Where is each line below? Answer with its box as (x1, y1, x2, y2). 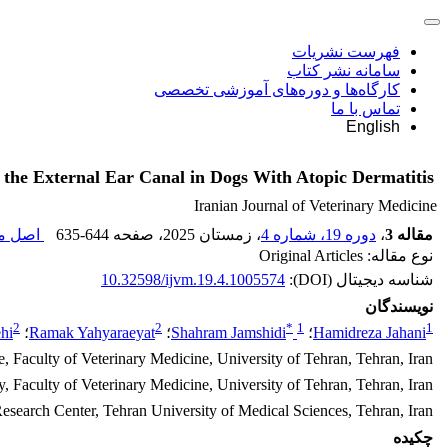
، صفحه (109, 226, 163, 243)
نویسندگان (365, 298, 433, 315)
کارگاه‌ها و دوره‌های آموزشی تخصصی (154, 81, 400, 98)
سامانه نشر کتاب (287, 62, 400, 79)
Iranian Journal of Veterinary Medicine (194, 197, 437, 214)
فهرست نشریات (292, 43, 400, 60)
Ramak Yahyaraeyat (29, 324, 155, 342)
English (346, 118, 400, 135)
